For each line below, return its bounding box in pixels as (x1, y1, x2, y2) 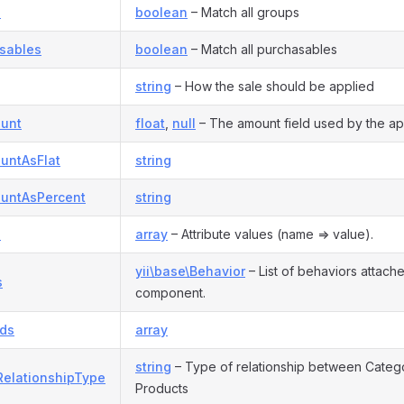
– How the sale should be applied (171, 78, 374, 94)
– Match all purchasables (188, 41, 337, 57)
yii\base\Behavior (135, 263, 245, 279)
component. (135, 285, 206, 300)
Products (135, 381, 188, 396)
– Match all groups (188, 5, 299, 20)
